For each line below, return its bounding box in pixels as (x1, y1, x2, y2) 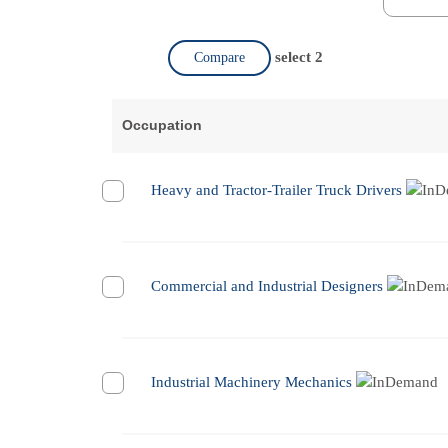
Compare (194, 50, 245, 66)
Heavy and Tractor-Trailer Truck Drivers (151, 182, 402, 199)
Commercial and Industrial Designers (151, 278, 383, 295)
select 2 (271, 49, 327, 66)
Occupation (122, 117, 202, 134)
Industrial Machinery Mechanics (151, 374, 352, 391)
